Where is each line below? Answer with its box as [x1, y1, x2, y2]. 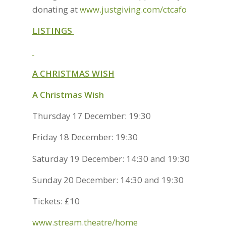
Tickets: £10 [32, 195, 80, 207]
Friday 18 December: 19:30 [32, 131, 138, 143]
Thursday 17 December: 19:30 [32, 110, 151, 122]
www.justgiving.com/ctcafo [79, 3, 187, 15]
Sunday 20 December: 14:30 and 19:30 [32, 174, 184, 186]
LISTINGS [32, 24, 74, 36]
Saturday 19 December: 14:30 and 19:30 [32, 152, 190, 164]
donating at [32, 3, 80, 15]
